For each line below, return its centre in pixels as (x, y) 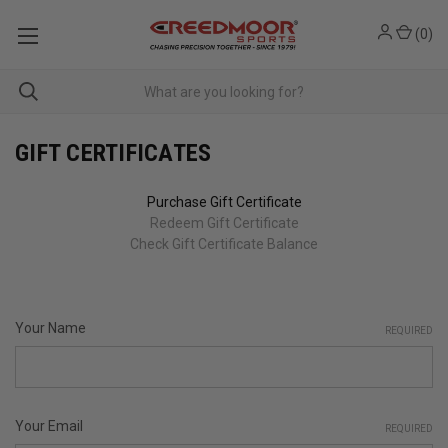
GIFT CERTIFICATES (113, 153)
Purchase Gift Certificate (224, 202)
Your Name (50, 328)
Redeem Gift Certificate (224, 223)
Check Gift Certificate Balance (224, 244)
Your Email (49, 426)
